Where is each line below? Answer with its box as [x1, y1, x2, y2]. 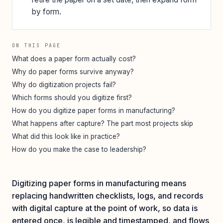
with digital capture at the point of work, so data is [12, 203, 198, 213]
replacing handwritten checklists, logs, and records [12, 190, 203, 201]
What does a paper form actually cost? [12, 54, 136, 63]
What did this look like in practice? [12, 132, 120, 140]
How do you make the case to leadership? [12, 145, 146, 153]
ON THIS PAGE [12, 42, 61, 49]
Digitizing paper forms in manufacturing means [12, 178, 186, 188]
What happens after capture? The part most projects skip [12, 119, 193, 127]
